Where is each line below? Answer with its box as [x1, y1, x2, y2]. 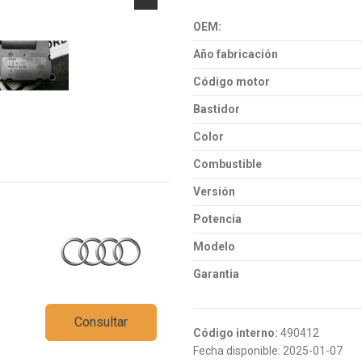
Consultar [74, 314, 128, 330]
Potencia [193, 213, 242, 226]
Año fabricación [193, 48, 278, 61]
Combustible [193, 158, 262, 171]
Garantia [193, 267, 239, 281]
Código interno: [193, 326, 278, 340]
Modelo [193, 240, 235, 254]
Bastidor [193, 103, 240, 116]
